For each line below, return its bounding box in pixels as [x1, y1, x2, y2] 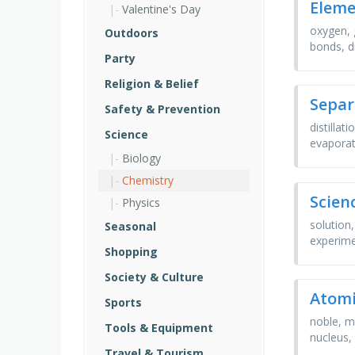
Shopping [105, 244, 158, 259]
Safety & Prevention [105, 101, 220, 116]
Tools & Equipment [105, 320, 213, 335]
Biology [122, 151, 161, 166]
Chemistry [122, 173, 174, 188]
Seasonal [105, 219, 156, 234]
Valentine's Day [122, 2, 200, 17]
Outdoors [105, 25, 158, 40]
